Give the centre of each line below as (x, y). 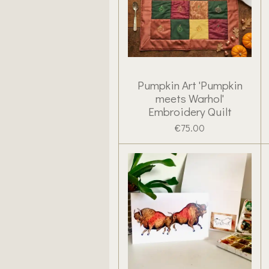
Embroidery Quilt (190, 111)
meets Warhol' (190, 98)
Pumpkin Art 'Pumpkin (190, 85)
